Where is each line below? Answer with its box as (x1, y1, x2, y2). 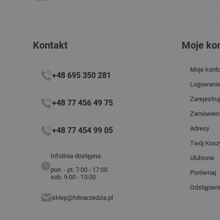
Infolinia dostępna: (51, 152, 103, 160)
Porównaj (190, 169, 216, 177)
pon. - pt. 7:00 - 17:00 (51, 165, 108, 173)
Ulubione (190, 154, 214, 162)
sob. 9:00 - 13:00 (51, 173, 96, 181)
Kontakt (39, 39, 68, 52)
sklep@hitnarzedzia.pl (52, 193, 113, 201)
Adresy (190, 125, 209, 133)
